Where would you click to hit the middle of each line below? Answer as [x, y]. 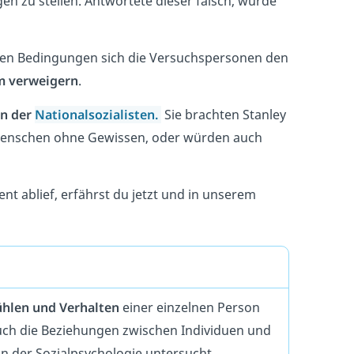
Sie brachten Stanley [224, 114]
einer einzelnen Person [191, 308]
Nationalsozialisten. [98, 114]
